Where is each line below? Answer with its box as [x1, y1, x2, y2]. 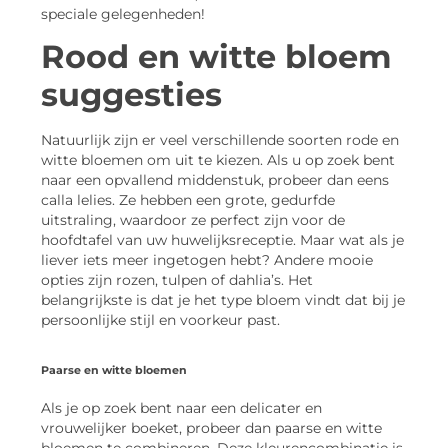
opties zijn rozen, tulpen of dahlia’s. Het [41, 271, 313, 288]
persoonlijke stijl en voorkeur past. [41, 311, 280, 328]
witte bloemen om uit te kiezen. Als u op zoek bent [41, 151, 395, 168]
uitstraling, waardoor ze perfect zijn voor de [41, 211, 345, 228]
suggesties [41, 74, 222, 114]
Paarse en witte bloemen [41, 363, 187, 378]
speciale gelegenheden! [41, 5, 205, 22]
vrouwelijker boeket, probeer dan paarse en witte [41, 420, 382, 437]
